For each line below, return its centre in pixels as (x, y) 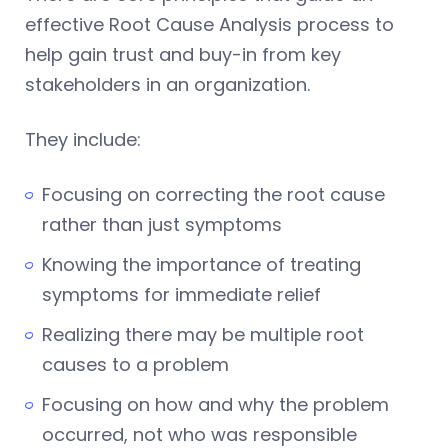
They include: (83, 139)
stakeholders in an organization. (167, 84)
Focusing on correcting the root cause (213, 194)
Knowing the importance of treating (201, 264)
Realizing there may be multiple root (203, 334)
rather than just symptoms (162, 224)
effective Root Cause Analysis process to (209, 24)
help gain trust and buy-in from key (183, 54)
